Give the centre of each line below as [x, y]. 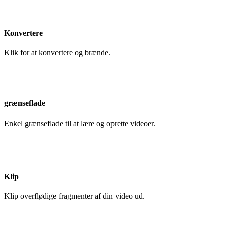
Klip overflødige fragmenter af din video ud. [74, 196]
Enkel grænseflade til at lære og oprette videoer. [80, 123]
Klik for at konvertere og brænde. [57, 52]
